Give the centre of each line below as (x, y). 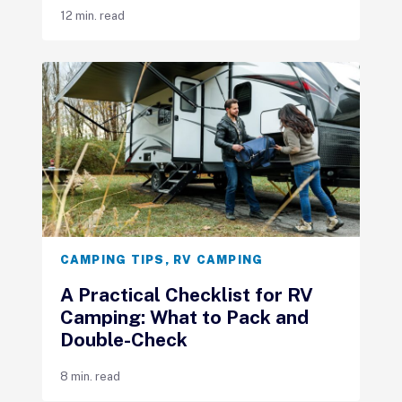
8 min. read (90, 376)
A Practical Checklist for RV (186, 294)
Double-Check (123, 339)
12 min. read (92, 15)
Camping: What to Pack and (184, 317)
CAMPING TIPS (112, 259)
